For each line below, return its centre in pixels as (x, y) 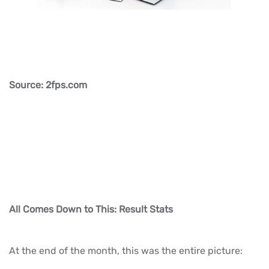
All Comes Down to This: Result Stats (91, 209)
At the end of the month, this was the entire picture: (126, 250)
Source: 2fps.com (48, 85)
